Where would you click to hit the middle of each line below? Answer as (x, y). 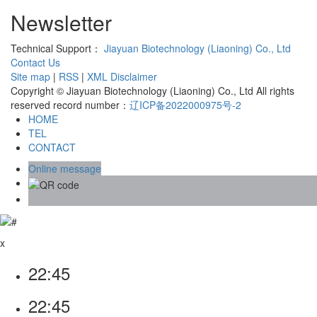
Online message (65, 169)
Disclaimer (134, 77)
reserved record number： (70, 105)
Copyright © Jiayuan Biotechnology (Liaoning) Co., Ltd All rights (152, 91)
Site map (30, 77)
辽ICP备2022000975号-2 (185, 105)
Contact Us (35, 63)
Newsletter (61, 23)
